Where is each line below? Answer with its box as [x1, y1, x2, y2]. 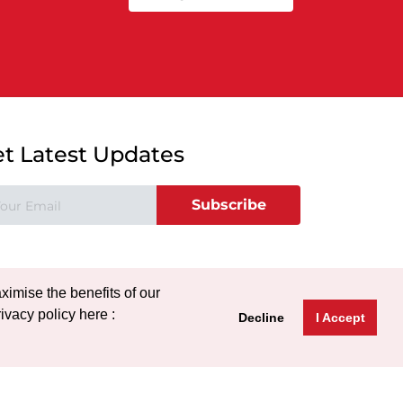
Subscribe [191, 196, 266, 213]
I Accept [315, 309, 365, 325]
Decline [238, 309, 285, 325]
